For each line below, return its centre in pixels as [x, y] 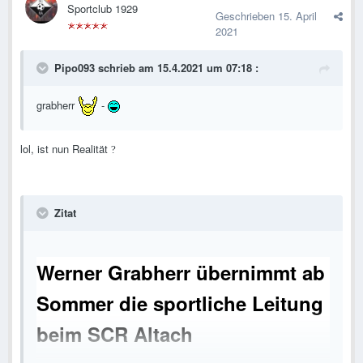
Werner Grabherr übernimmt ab [181, 273]
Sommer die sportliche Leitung [180, 303]
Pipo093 [75, 68]
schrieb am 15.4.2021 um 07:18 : [177, 68]
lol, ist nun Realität [66, 149]
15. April [297, 16]
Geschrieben [247, 16]
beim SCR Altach [115, 334]
